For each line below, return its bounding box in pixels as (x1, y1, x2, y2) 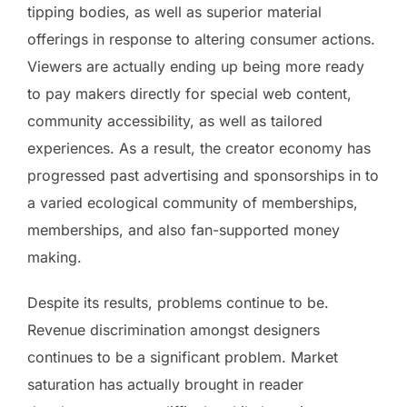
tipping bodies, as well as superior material (27, 2, 322, 21)
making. (27, 247, 82, 266)
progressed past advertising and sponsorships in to (27, 165, 379, 184)
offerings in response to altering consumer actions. (27, 29, 375, 48)
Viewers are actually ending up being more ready (27, 56, 364, 75)
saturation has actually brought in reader (27, 374, 303, 393)
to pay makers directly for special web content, (27, 84, 352, 103)
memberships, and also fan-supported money (27, 220, 340, 239)
